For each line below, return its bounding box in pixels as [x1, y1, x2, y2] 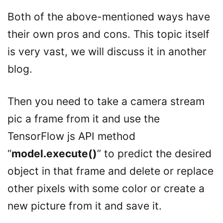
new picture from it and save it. [7, 200, 162, 212]
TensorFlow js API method [7, 130, 138, 142]
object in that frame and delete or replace [7, 165, 214, 177]
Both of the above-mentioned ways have [7, 10, 210, 23]
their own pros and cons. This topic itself [7, 28, 210, 40]
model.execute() [11, 147, 97, 160]
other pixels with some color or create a [7, 182, 205, 195]
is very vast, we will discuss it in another [7, 45, 207, 58]
